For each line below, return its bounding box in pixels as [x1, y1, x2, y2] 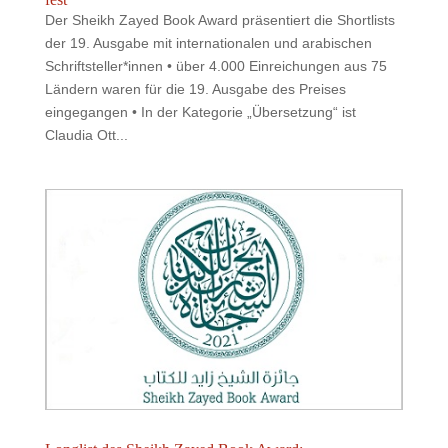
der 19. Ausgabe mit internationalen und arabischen [44, 34, 372, 51]
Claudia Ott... [44, 126, 128, 143]
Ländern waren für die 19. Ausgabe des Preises [44, 80, 346, 97]
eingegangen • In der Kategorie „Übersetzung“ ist [44, 103, 356, 120]
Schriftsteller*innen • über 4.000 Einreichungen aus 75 [44, 57, 387, 74]
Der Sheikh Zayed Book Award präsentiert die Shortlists [44, 11, 395, 28]
